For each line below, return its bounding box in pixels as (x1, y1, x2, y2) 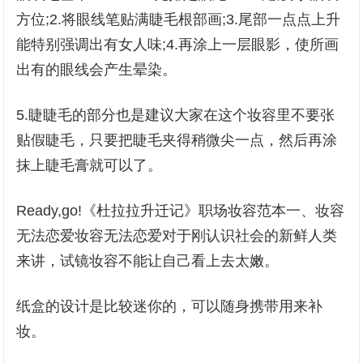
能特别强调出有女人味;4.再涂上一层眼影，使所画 (16, 36, 340, 53)
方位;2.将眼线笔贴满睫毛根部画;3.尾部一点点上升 (16, 11, 341, 28)
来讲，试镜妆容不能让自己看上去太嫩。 (16, 253, 280, 269)
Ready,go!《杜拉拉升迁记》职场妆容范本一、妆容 (16, 203, 345, 219)
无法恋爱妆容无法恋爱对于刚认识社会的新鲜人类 (16, 228, 338, 244)
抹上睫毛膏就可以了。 (16, 157, 163, 173)
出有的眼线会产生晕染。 (16, 62, 177, 78)
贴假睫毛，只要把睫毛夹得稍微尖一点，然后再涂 (16, 132, 338, 148)
